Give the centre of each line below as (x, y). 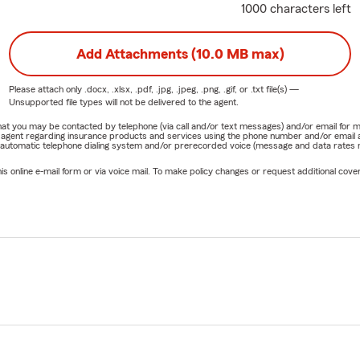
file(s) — (281, 89)
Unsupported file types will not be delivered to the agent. (123, 102)
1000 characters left (297, 8)
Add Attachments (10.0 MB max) (180, 53)
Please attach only (46, 89)
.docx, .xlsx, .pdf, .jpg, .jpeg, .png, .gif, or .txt (174, 89)
